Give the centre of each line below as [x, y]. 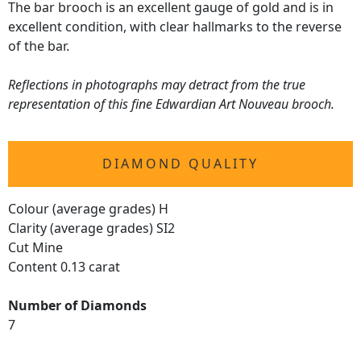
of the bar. [39, 46]
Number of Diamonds [77, 306]
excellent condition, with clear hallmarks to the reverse [175, 27]
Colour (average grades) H [88, 209]
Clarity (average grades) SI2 [91, 228]
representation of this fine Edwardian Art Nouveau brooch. [171, 104]
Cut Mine [35, 248]
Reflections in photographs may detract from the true [157, 85]
